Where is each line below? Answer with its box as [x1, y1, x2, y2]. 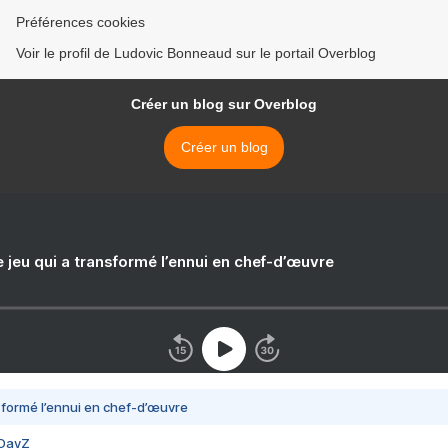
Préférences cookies [16, 14, 145, 30]
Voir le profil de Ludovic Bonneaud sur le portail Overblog [16, 45, 376, 61]
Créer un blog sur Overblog [131, 96, 317, 112]
